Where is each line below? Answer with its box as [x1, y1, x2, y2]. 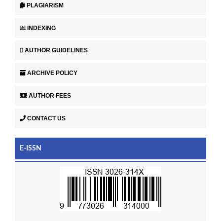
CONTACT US [27, 115, 66, 122]
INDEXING [27, 24, 56, 32]
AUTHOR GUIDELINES [25, 47, 88, 54]
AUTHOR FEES [29, 92, 71, 100]
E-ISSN [20, 145, 41, 152]
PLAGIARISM [27, 1, 64, 9]
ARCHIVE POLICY [27, 70, 77, 77]
